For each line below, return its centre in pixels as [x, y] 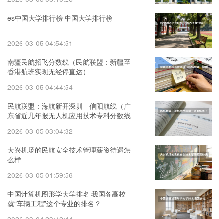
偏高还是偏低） [31, 125]
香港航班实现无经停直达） [48, 71]
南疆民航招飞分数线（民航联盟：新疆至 [69, 62]
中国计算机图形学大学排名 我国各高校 [66, 194]
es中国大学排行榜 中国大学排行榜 [60, 18]
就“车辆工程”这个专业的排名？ [54, 203]
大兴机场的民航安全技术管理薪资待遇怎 [69, 150]
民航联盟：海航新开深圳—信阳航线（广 [69, 106]
